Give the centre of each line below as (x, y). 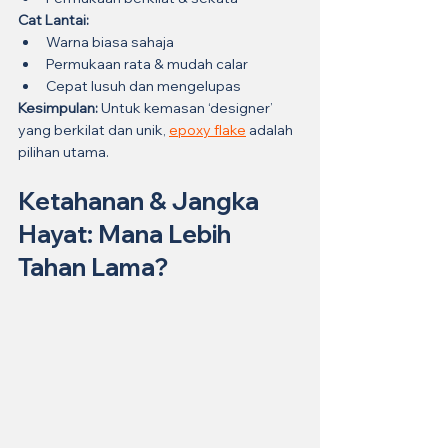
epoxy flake (207, 129)
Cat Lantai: (53, 19)
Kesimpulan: (58, 107)
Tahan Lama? (93, 266)
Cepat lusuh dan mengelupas (143, 85)
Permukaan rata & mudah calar (147, 63)
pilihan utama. (63, 151)
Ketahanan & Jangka (141, 200)
